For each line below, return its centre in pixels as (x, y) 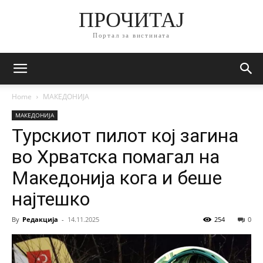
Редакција (40, 219)
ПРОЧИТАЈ (131, 20)
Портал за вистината (131, 36)
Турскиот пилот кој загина (125, 136)
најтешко (51, 199)
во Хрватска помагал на (116, 157)
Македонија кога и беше (117, 178)
